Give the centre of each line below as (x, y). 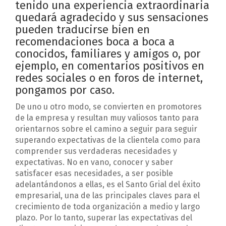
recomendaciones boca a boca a (95, 42)
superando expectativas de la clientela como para (108, 140)
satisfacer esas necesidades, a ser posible (94, 174)
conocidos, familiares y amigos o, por (108, 54)
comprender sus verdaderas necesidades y (96, 151)
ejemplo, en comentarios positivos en (110, 66)
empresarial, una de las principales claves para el (107, 196)
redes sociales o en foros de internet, (109, 78)
